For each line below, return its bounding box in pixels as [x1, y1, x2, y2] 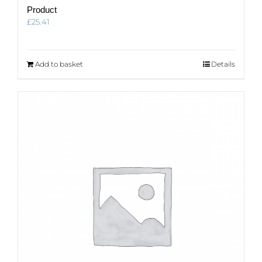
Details [211, 59, 235, 68]
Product [27, 4, 57, 15]
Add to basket [35, 59, 83, 68]
